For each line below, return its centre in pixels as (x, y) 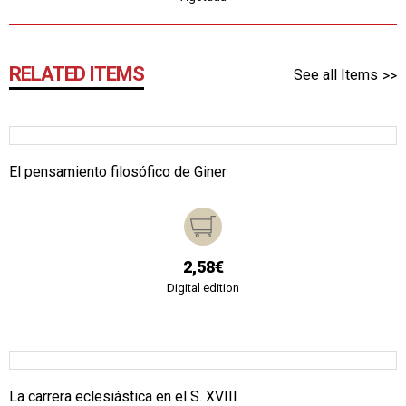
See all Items (336, 74)
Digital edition (203, 287)
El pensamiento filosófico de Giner (118, 171)
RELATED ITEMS (77, 73)
